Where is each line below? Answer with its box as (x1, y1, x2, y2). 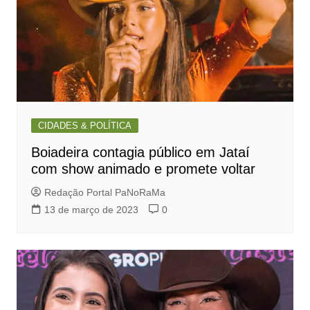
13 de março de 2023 (44, 203, 138, 215)
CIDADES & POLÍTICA (37, 120, 131, 131)
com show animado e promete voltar (30, 161, 255, 176)
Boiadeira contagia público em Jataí (30, 144, 250, 160)
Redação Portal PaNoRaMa (44, 186, 165, 198)
